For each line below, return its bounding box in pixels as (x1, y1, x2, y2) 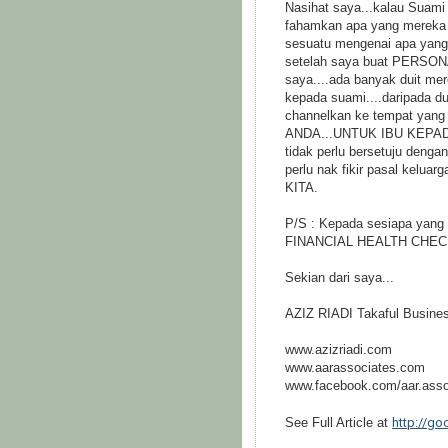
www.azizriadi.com (285, 342, 392, 357)
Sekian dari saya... (285, 270, 394, 285)
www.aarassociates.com (285, 360, 425, 375)
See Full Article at (285, 415, 392, 430)
